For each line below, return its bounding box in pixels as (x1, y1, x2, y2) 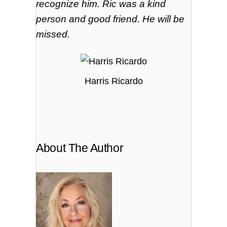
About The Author (36, 141, 124, 155)
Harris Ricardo (84, 76, 143, 87)
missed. (36, 28, 70, 40)
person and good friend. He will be (36, 13, 185, 24)
